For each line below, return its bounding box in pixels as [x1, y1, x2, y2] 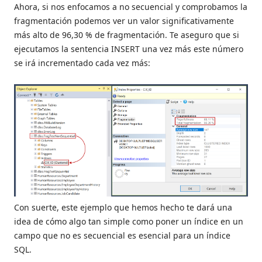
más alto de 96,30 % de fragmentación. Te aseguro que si [14, 29, 239, 41]
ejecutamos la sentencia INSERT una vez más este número [14, 43, 243, 55]
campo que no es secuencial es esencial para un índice [14, 229, 230, 241]
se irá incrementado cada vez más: [14, 57, 150, 69]
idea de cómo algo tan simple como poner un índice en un [14, 215, 243, 227]
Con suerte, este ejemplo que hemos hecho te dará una [14, 201, 232, 213]
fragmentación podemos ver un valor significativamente [14, 15, 234, 27]
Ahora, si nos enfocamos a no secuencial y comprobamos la [14, 1, 247, 13]
